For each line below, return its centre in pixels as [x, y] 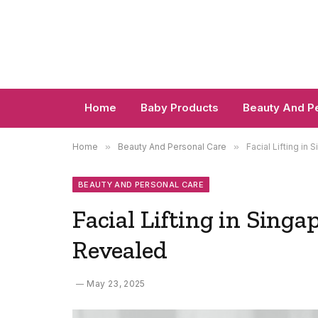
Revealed [120, 250]
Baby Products [180, 108]
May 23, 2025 [116, 284]
